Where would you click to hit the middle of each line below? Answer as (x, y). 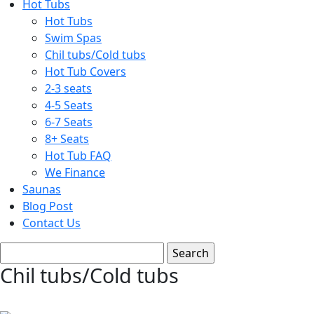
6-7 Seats (69, 122)
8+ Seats (67, 139)
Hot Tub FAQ (78, 156)
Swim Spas (73, 38)
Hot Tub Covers (86, 71)
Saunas (42, 189)
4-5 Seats (69, 105)
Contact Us (52, 223)
